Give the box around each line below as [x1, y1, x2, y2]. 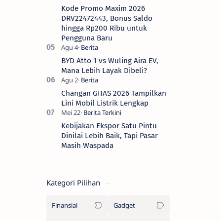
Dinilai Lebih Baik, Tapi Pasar [61, 131, 158, 141]
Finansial [52, 201, 77, 210]
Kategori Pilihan [46, 178, 102, 188]
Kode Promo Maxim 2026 [61, 4, 145, 13]
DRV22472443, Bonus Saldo [61, 14, 152, 23]
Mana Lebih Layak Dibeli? [61, 66, 147, 75]
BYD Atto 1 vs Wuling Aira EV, [61, 56, 158, 66]
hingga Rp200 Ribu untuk [61, 24, 147, 33]
